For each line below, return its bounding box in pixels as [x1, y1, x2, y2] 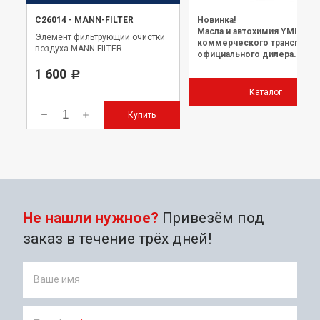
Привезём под [159, 209, 264, 226]
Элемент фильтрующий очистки [35, 31, 165, 42]
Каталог [249, 86, 282, 97]
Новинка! [197, 14, 236, 25]
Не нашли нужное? [23, 209, 159, 226]
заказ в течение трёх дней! [23, 229, 211, 247]
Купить [127, 109, 156, 120]
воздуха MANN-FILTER [35, 43, 122, 54]
